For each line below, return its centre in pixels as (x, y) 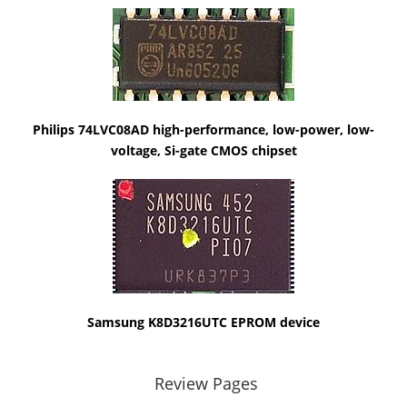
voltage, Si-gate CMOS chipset (203, 150)
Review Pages (206, 383)
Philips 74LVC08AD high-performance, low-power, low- (203, 129)
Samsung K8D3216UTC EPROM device (203, 322)
